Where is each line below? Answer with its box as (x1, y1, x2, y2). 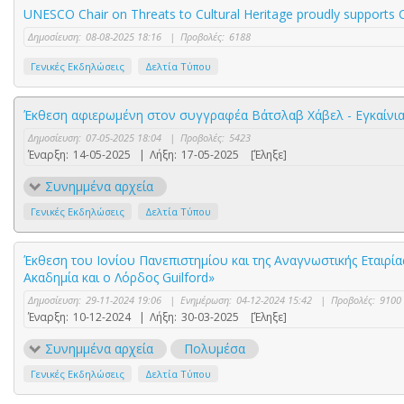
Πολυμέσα (184, 340, 245, 358)
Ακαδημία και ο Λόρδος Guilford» (23, 269, 215, 287)
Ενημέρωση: (180, 293, 232, 308)
